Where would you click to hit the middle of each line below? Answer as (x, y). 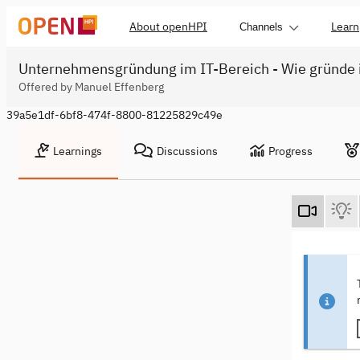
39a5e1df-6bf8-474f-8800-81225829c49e (115, 115)
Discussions (187, 151)
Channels (261, 27)
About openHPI (168, 27)
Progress (290, 151)
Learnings (78, 151)
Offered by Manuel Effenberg (91, 87)
